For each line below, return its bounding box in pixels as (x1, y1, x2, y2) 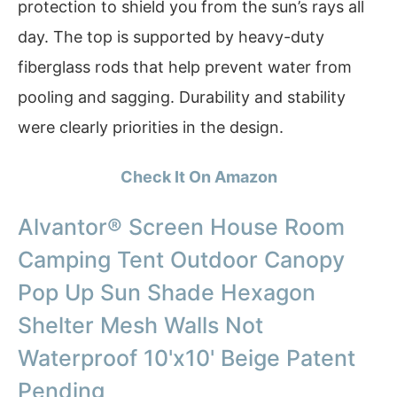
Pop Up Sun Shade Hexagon (18, 279, 315, 307)
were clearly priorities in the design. (18, 118, 284, 137)
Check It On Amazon (120, 167, 277, 186)
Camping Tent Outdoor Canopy (18, 246, 345, 274)
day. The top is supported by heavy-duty (18, 27, 324, 47)
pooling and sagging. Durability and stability (18, 88, 346, 107)
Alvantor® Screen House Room (18, 214, 345, 241)
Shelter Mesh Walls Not (18, 312, 263, 339)
